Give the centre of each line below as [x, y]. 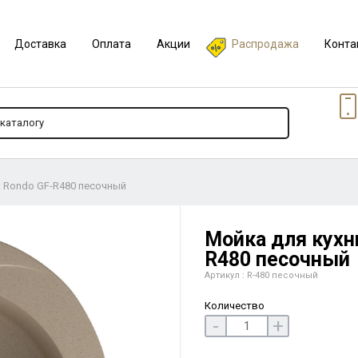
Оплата [111, 44]
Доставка [40, 44]
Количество [234, 306]
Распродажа [265, 44]
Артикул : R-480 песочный [261, 275]
